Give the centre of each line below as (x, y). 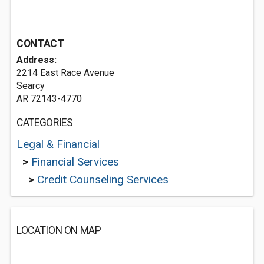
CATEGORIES (45, 123)
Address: (37, 60)
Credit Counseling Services (103, 179)
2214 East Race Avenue (65, 73)
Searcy (31, 86)
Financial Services (75, 162)
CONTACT (40, 44)
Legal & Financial (58, 144)
